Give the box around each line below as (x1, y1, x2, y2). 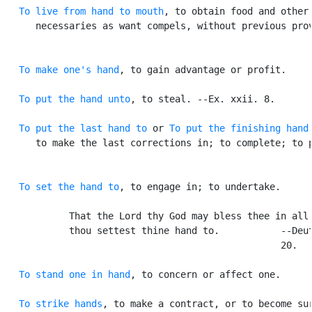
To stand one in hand (19, 268, 130, 280)
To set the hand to (19, 180, 119, 192)
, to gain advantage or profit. (119, 63, 286, 75)
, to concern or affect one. (130, 268, 281, 280)
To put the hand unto (19, 93, 130, 104)
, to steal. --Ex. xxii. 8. (130, 93, 275, 104)
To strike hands (19, 297, 102, 309)
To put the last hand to (19, 122, 147, 134)
